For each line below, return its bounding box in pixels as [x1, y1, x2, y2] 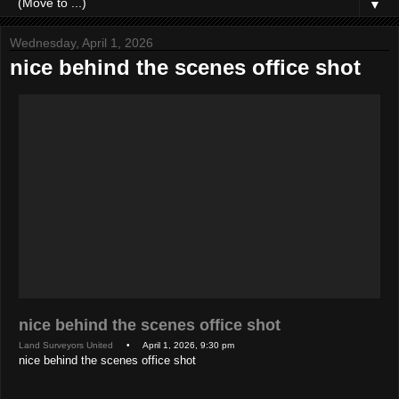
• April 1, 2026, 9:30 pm [113, 339, 234, 350]
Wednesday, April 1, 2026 [10, 36, 153, 51]
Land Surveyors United [19, 339, 113, 350]
